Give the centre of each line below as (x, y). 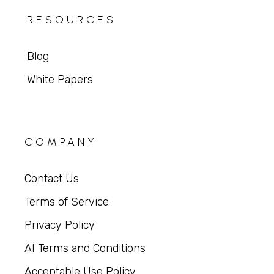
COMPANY (61, 142)
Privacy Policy (60, 225)
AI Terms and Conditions (85, 249)
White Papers (60, 80)
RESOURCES (71, 20)
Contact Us (52, 179)
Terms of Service (67, 202)
